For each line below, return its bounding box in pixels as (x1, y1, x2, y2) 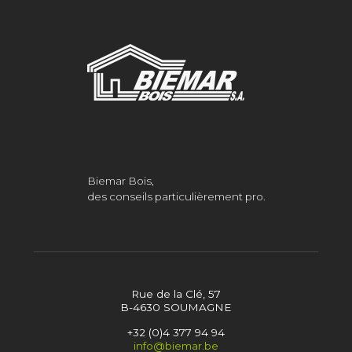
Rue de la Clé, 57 (130, 287, 221, 300)
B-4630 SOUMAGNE (120, 300, 232, 313)
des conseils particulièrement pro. (86, 189, 266, 203)
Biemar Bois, (86, 174, 154, 187)
